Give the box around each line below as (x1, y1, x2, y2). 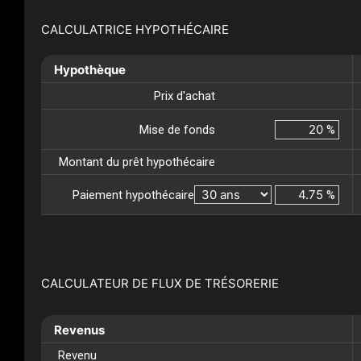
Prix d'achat (154, 89, 215, 104)
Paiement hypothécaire (73, 187, 194, 202)
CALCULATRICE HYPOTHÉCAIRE (41, 22, 229, 38)
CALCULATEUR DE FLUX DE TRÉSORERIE (41, 276, 279, 292)
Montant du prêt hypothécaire (59, 155, 215, 170)
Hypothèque (54, 62, 126, 78)
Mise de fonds (139, 122, 215, 137)
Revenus (54, 322, 105, 338)
